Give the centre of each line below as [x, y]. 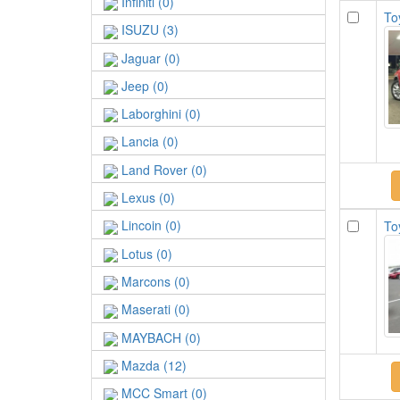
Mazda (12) [152, 366]
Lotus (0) [145, 253]
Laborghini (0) [159, 114]
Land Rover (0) [162, 169]
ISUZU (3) [148, 30]
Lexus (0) [146, 198]
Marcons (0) [154, 282]
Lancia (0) [148, 142]
